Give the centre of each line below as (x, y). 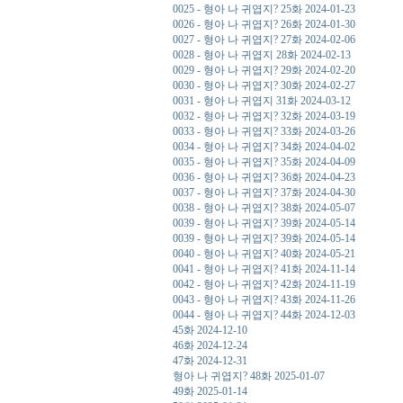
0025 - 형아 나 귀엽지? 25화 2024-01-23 (264, 9)
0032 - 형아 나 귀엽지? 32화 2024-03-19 (264, 116)
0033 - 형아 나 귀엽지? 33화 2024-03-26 (264, 131)
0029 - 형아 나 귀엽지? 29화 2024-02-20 (264, 70)
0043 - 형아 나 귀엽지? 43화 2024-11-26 (264, 300)
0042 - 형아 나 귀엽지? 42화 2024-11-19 (264, 284)
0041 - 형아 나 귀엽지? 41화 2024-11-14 (264, 269)
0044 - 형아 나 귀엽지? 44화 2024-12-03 (264, 315)
